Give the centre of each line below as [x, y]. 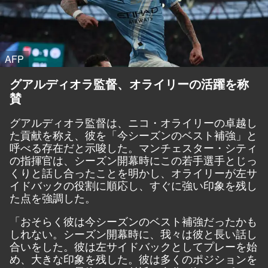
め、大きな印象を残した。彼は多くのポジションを [133, 259]
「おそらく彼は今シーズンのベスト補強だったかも [133, 221]
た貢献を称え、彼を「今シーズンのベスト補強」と [133, 135]
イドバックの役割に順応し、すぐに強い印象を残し [133, 185]
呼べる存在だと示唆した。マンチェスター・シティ [133, 147]
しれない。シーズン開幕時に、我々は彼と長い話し [133, 234]
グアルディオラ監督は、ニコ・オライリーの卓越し [133, 122]
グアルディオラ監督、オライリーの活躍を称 [129, 84]
